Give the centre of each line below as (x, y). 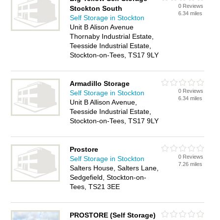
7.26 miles (191, 164)
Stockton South (96, 8)
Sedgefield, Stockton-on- (108, 177)
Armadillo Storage (100, 83)
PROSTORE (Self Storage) (113, 215)
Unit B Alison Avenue (102, 27)
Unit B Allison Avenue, (104, 102)
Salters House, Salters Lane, (114, 168)
